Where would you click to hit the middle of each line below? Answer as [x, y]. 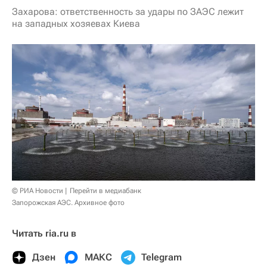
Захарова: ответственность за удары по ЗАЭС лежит [128, 12]
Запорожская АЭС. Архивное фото [68, 202]
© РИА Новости [38, 190]
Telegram [162, 257]
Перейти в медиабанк [105, 190]
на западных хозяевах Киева [76, 24]
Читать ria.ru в [44, 233]
